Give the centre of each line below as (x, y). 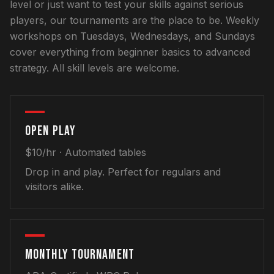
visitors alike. (54, 187)
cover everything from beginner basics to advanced (130, 52)
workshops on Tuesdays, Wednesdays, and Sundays (132, 36)
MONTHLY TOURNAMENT (80, 255)
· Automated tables (101, 152)
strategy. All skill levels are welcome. (94, 68)
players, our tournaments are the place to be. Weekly (135, 20)
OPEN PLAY (50, 131)
